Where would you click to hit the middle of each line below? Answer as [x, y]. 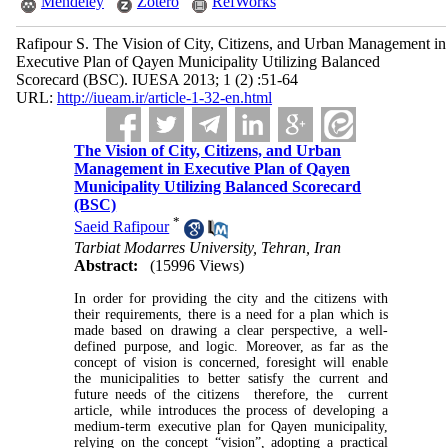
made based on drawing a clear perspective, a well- [231, 330]
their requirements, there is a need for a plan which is [231, 314]
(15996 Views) [197, 265]
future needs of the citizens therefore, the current [231, 394]
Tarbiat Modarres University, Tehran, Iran [208, 247]
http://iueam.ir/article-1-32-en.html [164, 97]
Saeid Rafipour [122, 227]
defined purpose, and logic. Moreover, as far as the [231, 346]
